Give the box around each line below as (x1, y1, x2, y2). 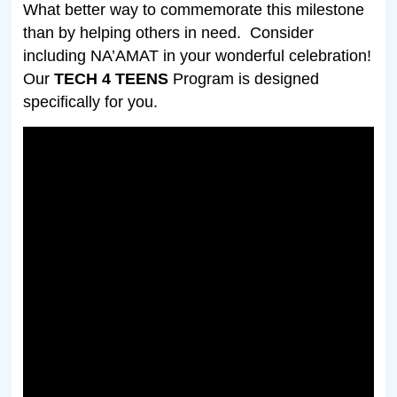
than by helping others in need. (23, 24, 242, 43)
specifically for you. (23, 93, 159, 112)
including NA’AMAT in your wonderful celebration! (23, 47, 372, 66)
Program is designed (173, 70, 320, 89)
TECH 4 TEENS (50, 70, 174, 89)
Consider (250, 24, 315, 43)
